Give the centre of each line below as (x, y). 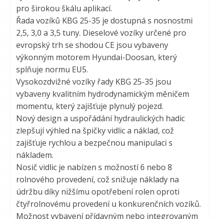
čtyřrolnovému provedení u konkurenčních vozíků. (109, 204)
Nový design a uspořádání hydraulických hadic (100, 118)
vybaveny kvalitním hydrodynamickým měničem (103, 94)
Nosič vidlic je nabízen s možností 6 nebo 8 (94, 167)
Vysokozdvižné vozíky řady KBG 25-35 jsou (94, 82)
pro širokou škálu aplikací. (64, 8)
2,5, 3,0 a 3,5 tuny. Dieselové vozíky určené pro (101, 33)
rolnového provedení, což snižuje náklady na (98, 179)
